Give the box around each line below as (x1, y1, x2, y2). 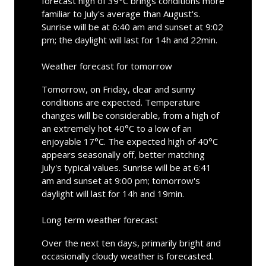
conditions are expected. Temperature (41, 96, 200, 108)
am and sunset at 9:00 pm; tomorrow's (41, 174, 200, 186)
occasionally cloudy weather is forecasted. (41, 249, 213, 262)
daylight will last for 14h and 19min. (41, 187, 184, 199)
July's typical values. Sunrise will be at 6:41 (41, 161, 211, 173)
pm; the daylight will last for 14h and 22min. (41, 33, 217, 46)
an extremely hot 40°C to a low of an (41, 122, 192, 134)
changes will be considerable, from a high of (41, 109, 219, 121)
